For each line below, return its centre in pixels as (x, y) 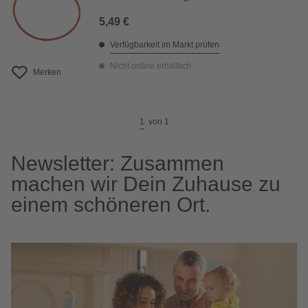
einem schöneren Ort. (111, 205)
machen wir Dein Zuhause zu (146, 184)
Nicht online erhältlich (151, 66)
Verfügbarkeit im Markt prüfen (165, 45)
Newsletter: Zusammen (118, 163)
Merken (47, 72)
